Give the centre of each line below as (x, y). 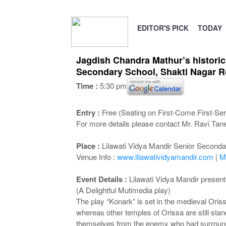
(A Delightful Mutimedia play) (123, 190)
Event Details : (102, 179)
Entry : (88, 112)
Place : (89, 146)
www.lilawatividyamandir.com (165, 157)
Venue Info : (96, 157)
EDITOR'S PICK (163, 28)
